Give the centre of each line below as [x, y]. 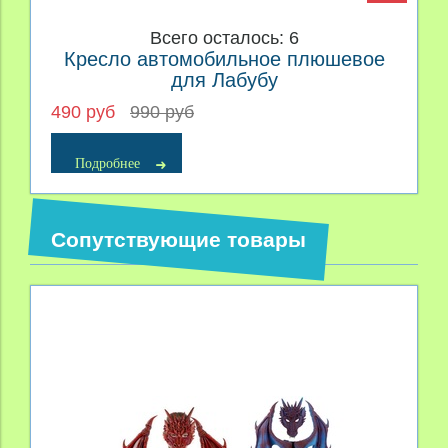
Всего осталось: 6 [224, 37]
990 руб [162, 112]
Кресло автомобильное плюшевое [224, 58]
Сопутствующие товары [178, 239]
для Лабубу [224, 79]
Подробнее [107, 164]
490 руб [85, 112]
